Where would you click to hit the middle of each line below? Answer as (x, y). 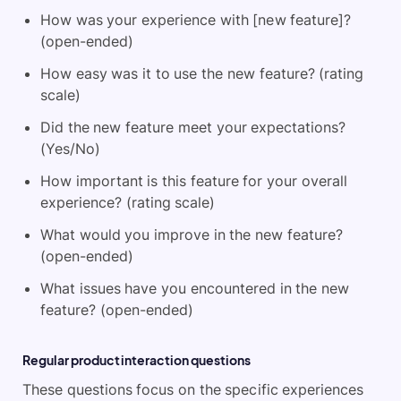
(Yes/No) (70, 149)
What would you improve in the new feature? (192, 235)
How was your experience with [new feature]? (196, 20)
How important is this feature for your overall (194, 181)
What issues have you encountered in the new (195, 289)
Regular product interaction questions (137, 360)
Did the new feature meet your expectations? (193, 128)
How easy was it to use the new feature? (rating (202, 74)
